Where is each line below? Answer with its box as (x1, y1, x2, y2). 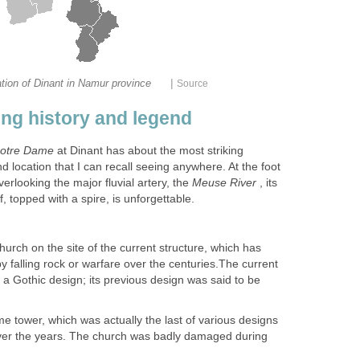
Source (177, 78, 208, 89)
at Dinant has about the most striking (54, 145, 243, 157)
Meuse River (192, 177, 256, 190)
